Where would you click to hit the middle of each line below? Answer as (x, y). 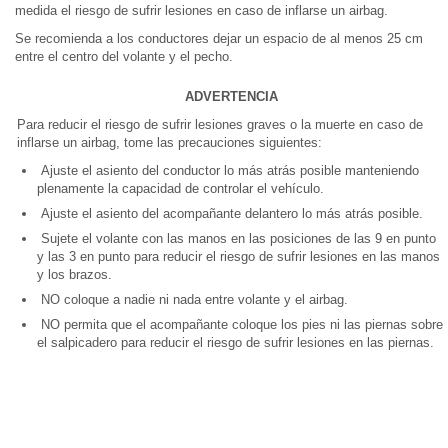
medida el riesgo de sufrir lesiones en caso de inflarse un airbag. (201, 10)
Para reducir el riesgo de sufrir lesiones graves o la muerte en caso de (220, 124)
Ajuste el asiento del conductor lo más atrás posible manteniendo (228, 170)
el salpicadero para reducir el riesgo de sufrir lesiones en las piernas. (235, 342)
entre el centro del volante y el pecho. (124, 56)
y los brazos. (74, 274)
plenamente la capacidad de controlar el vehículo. (180, 188)
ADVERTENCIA (231, 96)
